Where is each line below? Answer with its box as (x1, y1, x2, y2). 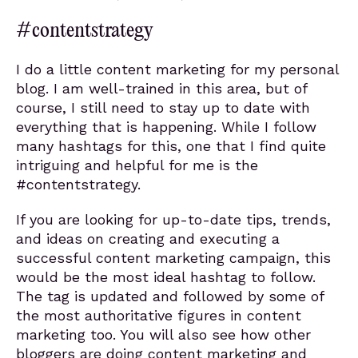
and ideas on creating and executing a (16, 230, 280, 247)
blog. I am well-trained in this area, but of (16, 80, 307, 97)
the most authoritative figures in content (16, 307, 301, 324)
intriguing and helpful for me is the (16, 157, 258, 173)
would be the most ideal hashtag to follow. (16, 268, 316, 285)
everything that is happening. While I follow (16, 118, 316, 135)
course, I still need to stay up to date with (16, 99, 310, 116)
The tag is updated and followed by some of (16, 288, 324, 304)
